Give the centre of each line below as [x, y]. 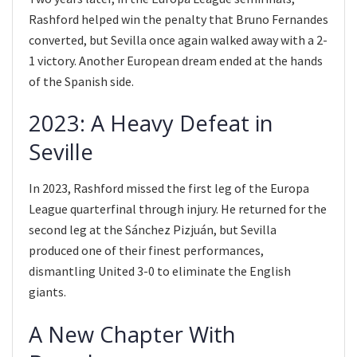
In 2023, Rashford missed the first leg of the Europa [169, 188]
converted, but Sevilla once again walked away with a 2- [178, 39]
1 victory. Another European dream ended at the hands [176, 60]
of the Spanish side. [81, 81]
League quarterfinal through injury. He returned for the [178, 209]
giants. [47, 292]
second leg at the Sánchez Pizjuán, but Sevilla [153, 230]
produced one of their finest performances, [146, 251]
